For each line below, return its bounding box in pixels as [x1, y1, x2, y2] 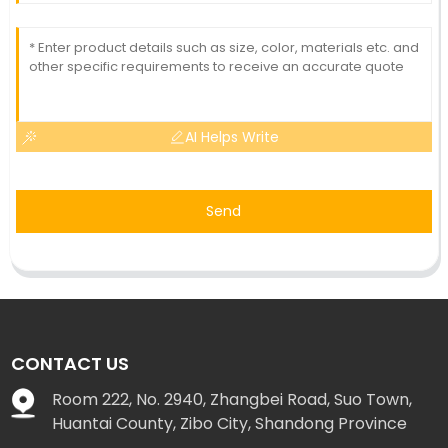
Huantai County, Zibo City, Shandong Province [52, 411, 408, 435]
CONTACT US [11, 350, 130, 376]
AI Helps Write [184, 127, 279, 148]
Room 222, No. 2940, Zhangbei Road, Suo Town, [52, 387, 413, 411]
